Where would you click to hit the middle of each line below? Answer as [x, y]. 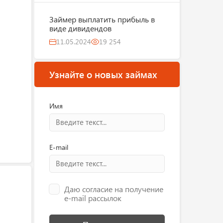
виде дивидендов [80, 28]
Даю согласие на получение [113, 189]
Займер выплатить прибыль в [102, 19]
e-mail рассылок [93, 198]
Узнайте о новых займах [103, 74]
